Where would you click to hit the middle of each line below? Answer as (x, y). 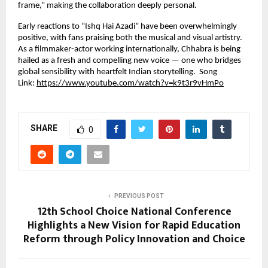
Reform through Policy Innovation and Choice (134, 239)
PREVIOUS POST (139, 196)
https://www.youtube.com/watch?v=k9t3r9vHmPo (130, 83)
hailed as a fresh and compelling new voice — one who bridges (130, 60)
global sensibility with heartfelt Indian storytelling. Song (118, 72)
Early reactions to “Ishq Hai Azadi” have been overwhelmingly (127, 26)
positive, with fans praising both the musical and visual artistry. (130, 38)
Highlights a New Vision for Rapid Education (134, 225)
